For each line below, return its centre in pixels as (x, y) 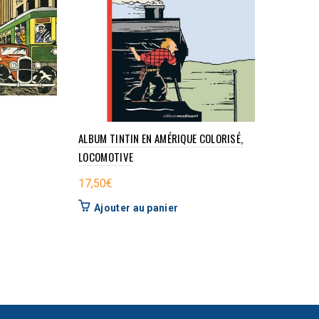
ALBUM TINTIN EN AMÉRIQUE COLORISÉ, (161, 138)
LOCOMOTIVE (106, 157)
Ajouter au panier (136, 208)
